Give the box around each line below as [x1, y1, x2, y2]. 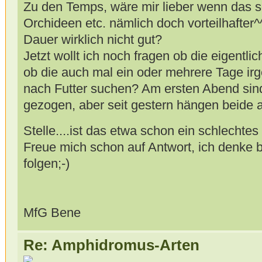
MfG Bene [23, 205, 81, 220]
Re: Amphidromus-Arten [23, 236, 199, 253]
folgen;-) [23, 156, 70, 171]
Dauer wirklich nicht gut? [23, 32, 162, 47]
